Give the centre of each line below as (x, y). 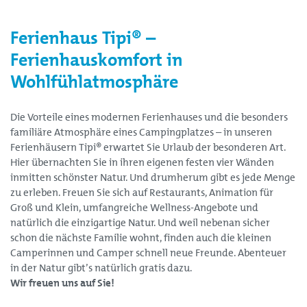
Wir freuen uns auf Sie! (62, 283)
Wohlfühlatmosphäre (94, 82)
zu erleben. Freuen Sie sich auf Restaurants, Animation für (142, 193)
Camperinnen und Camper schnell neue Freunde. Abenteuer (148, 253)
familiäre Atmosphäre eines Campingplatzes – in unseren (141, 132)
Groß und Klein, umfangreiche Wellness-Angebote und (134, 208)
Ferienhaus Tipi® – (83, 38)
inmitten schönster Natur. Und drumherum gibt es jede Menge (153, 177)
